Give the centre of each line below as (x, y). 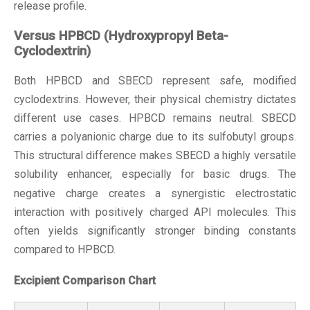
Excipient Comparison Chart (85, 280)
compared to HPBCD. (65, 250)
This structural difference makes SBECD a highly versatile (155, 156)
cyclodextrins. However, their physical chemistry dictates (155, 100)
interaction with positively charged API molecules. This (155, 212)
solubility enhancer (62, 174)
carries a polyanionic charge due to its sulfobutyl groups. (155, 137)
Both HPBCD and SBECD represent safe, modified (155, 81)
